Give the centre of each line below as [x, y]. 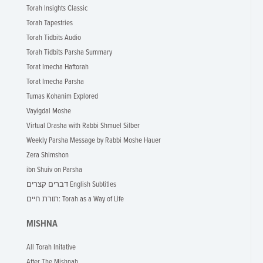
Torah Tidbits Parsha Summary [69, 53]
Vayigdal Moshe [49, 111]
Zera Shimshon [48, 155]
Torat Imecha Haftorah [58, 67]
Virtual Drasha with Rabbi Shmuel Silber [83, 126]
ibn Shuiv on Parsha [54, 170]
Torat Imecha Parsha [55, 82]
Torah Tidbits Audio [54, 38]
